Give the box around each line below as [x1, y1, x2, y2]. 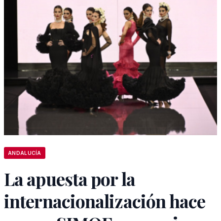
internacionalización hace [4, 189, 206, 213]
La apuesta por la [4, 167, 135, 190]
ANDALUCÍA [8, 150, 41, 156]
